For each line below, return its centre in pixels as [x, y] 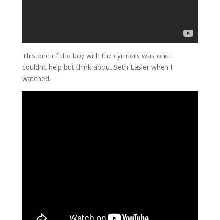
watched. [36, 78]
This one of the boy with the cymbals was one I [97, 55]
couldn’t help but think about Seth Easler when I [97, 67]
